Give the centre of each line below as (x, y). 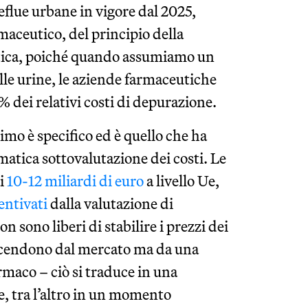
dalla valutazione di (110, 203)
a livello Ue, (181, 181)
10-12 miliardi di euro (75, 181)
